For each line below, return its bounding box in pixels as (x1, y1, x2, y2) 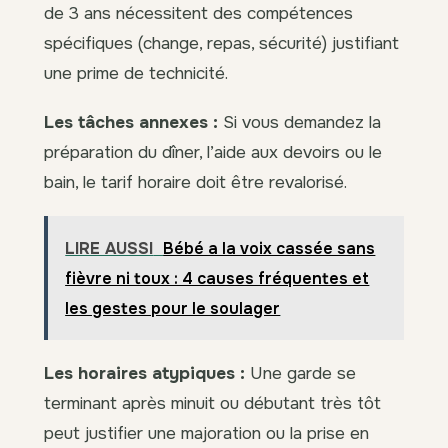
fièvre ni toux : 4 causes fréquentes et (65, 267, 370, 289)
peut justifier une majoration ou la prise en (44, 421, 369, 444)
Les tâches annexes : (44, 110, 218, 133)
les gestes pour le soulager (65, 297, 281, 319)
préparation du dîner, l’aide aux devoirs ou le (44, 140, 382, 163)
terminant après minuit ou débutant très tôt (44, 391, 381, 414)
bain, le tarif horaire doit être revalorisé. (44, 170, 347, 193)
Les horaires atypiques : (44, 361, 245, 384)
